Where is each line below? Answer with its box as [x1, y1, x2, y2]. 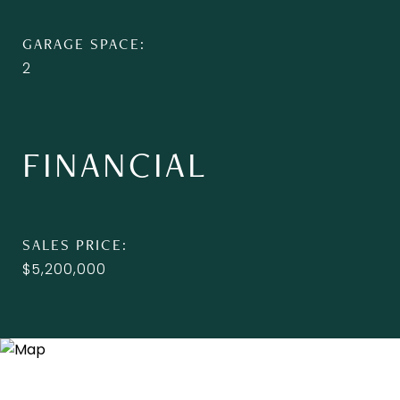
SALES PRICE [22, 235, 122, 254]
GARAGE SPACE [22, 34, 140, 54]
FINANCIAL [22, 140, 207, 187]
